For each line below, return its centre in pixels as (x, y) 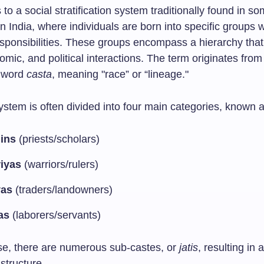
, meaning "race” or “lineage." (120, 74)
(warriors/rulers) (60, 164)
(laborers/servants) (55, 215)
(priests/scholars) (58, 139)
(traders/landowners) (62, 190)
